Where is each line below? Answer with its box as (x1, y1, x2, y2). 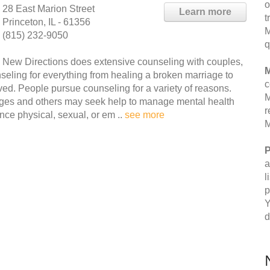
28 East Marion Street (2, 4, 95, 14)
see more (125, 110, 165, 120)
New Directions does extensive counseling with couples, (2, 57, 243, 67)
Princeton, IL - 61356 (2, 17, 90, 27)
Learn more (179, 7, 231, 17)
